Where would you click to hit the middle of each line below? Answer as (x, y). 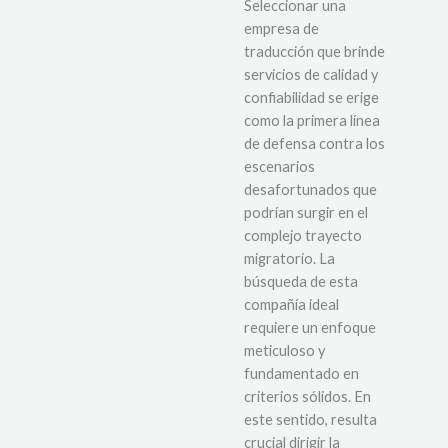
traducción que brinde (314, 52)
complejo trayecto (303, 236)
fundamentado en (301, 374)
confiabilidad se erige (311, 98)
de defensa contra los (314, 144)
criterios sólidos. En (307, 397)
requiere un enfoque (310, 328)
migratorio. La (289, 259)
